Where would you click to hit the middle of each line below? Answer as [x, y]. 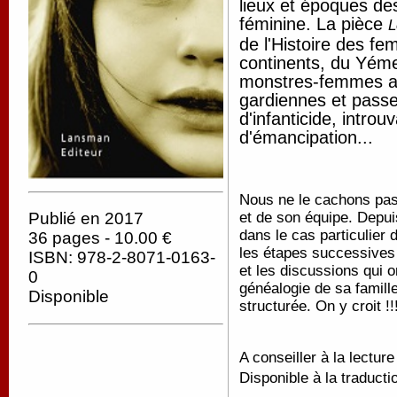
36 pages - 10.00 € [100, 238]
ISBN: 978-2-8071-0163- [122, 258]
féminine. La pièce [314, 24]
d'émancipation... [306, 137]
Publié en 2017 [86, 219]
